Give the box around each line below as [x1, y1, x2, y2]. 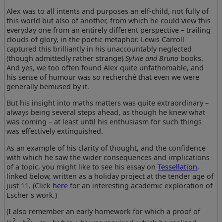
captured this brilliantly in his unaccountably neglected [6, 44, 192, 54]
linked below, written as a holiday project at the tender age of [6, 171, 214, 181]
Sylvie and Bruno [125, 53, 179, 63]
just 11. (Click [6, 180, 53, 190]
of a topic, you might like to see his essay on [6, 162, 158, 171]
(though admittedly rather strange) [6, 53, 126, 63]
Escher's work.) [6, 190, 57, 200]
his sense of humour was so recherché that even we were [6, 72, 200, 82]
